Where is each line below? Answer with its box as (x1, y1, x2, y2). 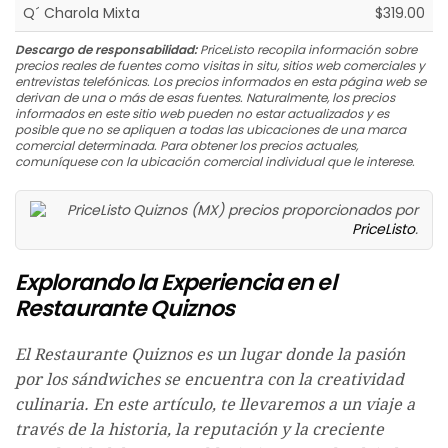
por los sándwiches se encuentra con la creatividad (15, 370, 404, 390)
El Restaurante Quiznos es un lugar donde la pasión (15, 345, 405, 365)
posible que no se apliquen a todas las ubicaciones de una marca (15, 121, 406, 139)
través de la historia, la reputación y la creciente (15, 420, 384, 440)
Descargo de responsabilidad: (15, 41, 197, 59)
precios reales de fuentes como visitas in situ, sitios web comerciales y (15, 57, 425, 75)
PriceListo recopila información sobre (197, 41, 417, 59)
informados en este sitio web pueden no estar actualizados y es (15, 105, 389, 123)
